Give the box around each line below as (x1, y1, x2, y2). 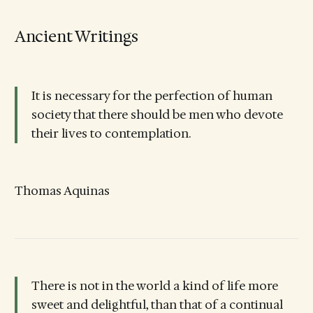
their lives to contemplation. (31, 126, 191, 142)
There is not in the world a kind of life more (31, 278, 278, 294)
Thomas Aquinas (14, 182, 110, 198)
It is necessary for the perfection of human (31, 88, 272, 104)
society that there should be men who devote (31, 107, 283, 123)
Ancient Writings (14, 25, 139, 47)
